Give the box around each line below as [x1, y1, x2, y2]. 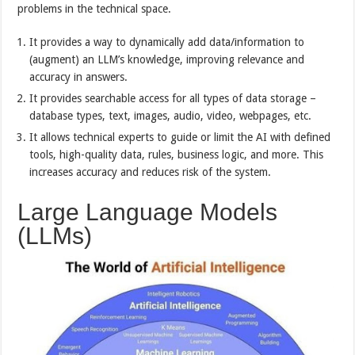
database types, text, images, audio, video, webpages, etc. [29, 109, 312, 122]
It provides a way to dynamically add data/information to [29, 35, 305, 48]
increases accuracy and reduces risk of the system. [29, 165, 272, 178]
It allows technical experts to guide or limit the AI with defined [29, 130, 331, 143]
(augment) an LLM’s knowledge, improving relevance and [29, 52, 305, 66]
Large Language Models [17, 198, 278, 225]
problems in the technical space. [17, 2, 172, 15]
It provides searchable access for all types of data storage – [29, 91, 317, 105]
